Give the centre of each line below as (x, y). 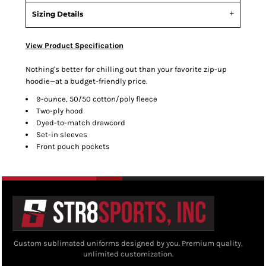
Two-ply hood (60, 111)
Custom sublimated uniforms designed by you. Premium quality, (128, 243)
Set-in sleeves (62, 135)
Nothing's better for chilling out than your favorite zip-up (126, 69)
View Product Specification (75, 46)
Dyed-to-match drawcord (81, 123)
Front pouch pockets (73, 147)
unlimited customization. (128, 254)
